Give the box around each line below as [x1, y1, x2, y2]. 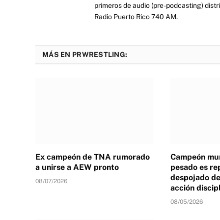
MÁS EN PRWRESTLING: [42, 50, 128, 58]
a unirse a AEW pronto [35, 163, 119, 172]
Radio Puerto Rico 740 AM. [94, 12, 178, 21]
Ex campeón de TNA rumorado [35, 152, 150, 162]
